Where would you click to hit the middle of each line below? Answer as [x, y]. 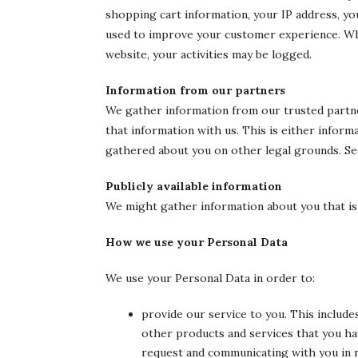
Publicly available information [194, 186]
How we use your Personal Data [197, 242]
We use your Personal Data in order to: [210, 278]
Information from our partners [195, 90]
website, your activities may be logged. [209, 54]
